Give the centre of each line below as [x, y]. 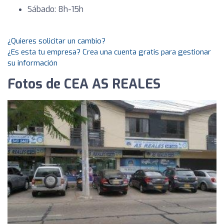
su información [32, 63]
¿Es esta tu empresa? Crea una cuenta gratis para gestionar [109, 52]
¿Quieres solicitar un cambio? [56, 41]
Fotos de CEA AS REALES [84, 84]
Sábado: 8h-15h [55, 9]
